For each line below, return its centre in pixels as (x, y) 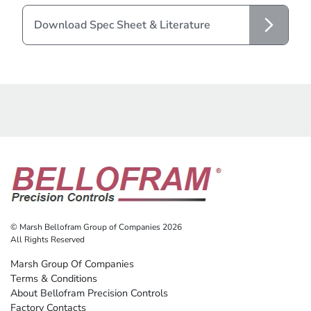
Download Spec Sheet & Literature (122, 25)
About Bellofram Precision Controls (89, 293)
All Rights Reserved (48, 239)
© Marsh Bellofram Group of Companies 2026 (96, 227)
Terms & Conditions (54, 278)
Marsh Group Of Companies (72, 263)
